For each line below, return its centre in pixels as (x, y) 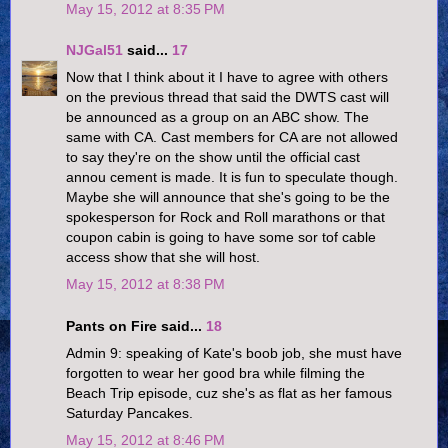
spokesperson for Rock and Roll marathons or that (225, 217)
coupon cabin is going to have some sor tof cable (221, 237)
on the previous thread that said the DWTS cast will (227, 97)
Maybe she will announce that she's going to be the (228, 197)
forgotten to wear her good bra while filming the (215, 373)
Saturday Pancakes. (129, 413)
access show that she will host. (163, 257)
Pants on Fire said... (136, 326)
